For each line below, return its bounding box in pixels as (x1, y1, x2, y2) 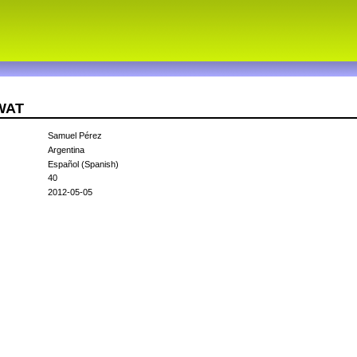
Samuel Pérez (48, 131, 102, 141)
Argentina (48, 145, 84, 155)
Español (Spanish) (48, 159, 119, 170)
